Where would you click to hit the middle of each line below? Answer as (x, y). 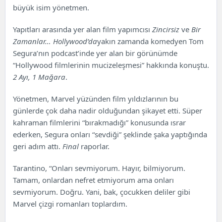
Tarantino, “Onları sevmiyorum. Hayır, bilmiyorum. (99, 168)
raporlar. (94, 146)
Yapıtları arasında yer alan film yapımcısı (83, 29)
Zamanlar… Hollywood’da (55, 41)
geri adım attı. (38, 146)
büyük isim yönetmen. (51, 7)
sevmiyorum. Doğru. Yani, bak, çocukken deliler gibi (102, 192)
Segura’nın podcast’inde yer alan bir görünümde (95, 53)
